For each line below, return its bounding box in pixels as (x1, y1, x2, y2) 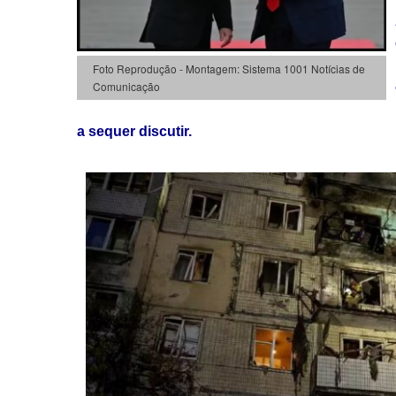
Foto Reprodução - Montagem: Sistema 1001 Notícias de (92, 60, 365, 76)
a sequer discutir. (77, 123, 192, 139)
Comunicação (92, 78, 160, 94)
